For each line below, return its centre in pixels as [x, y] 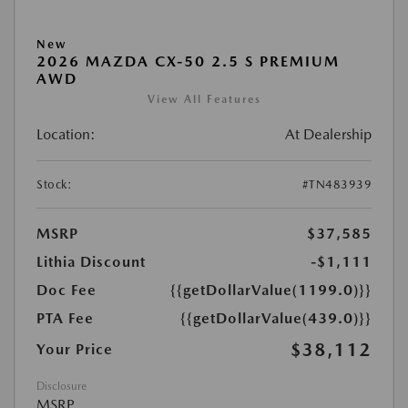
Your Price [75, 349]
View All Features [204, 99]
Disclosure [61, 386]
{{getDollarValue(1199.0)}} [271, 290]
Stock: [54, 184]
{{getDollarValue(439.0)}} [276, 318]
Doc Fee [66, 290]
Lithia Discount [91, 262]
